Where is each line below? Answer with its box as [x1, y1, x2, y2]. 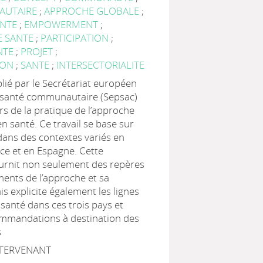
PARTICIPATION [41, 31, 112, 45]
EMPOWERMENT [24, 18, 101, 31]
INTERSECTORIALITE [56, 58, 145, 72]
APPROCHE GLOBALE [44, 4, 142, 18]
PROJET [21, 45, 56, 58]
